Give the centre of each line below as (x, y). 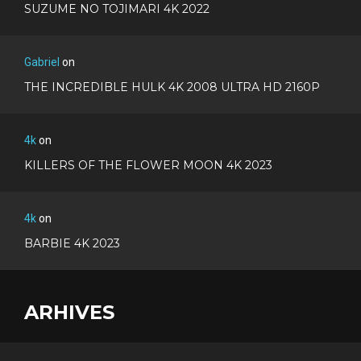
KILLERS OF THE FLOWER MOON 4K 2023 (148, 165)
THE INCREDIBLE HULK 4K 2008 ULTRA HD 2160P (172, 87)
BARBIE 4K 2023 (72, 243)
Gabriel (42, 62)
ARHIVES (69, 312)
